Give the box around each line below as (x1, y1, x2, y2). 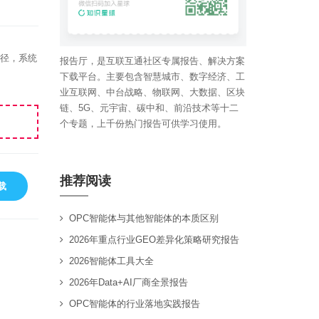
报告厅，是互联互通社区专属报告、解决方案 (59, 56, 245, 67)
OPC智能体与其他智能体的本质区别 (68, 213, 219, 224)
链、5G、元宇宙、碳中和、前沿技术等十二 (59, 103, 239, 114)
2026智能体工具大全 (68, 256, 154, 267)
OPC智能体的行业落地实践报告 (68, 298, 200, 310)
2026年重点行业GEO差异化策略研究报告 (68, 234, 239, 246)
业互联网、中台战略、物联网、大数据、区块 (59, 87, 245, 98)
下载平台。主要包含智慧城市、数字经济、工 (59, 71, 245, 83)
